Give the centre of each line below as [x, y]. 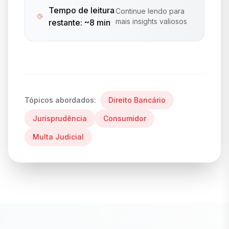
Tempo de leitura [82, 10]
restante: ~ [69, 22]
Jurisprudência [60, 118]
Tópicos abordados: [60, 100]
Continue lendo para [150, 11]
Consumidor [125, 118]
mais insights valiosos [151, 21]
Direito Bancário [137, 100]
